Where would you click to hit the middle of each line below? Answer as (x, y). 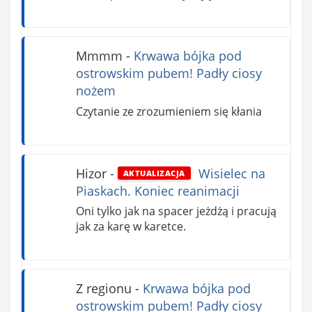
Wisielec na (230, 173)
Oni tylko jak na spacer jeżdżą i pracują (176, 211)
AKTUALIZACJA (154, 173)
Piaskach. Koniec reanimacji (157, 190)
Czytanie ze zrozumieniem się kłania (169, 111)
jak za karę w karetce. (131, 227)
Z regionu (103, 289)
